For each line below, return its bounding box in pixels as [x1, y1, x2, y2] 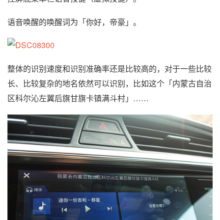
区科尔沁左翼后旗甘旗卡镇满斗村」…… [7, 92, 149, 104]
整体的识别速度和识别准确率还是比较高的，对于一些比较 [7, 62, 212, 74]
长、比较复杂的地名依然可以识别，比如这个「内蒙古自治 [7, 77, 212, 89]
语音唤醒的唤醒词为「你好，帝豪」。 [7, 16, 141, 27]
